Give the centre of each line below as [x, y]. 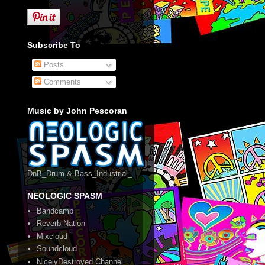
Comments [61, 82]
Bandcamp [55, 211]
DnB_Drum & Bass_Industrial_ [80, 173]
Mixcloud [52, 236]
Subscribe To [54, 45]
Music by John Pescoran [77, 110]
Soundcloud [57, 249]
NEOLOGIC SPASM [65, 195]
